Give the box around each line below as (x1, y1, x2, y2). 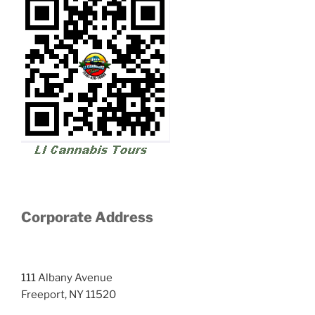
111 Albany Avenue (21, 271, 112, 284)
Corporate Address (21, 208, 153, 226)
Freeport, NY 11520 (21, 288, 116, 301)
